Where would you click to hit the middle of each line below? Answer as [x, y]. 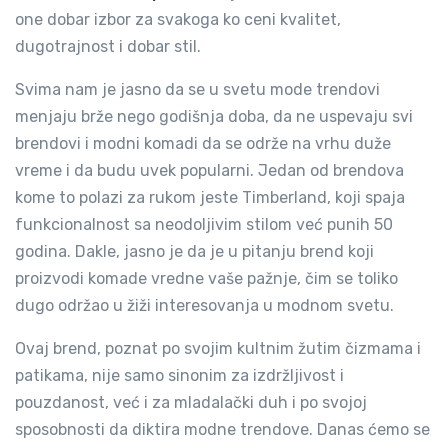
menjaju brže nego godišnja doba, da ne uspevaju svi [214, 116]
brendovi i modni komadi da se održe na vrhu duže [203, 143]
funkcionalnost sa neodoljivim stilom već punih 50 [204, 224]
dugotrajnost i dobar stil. [108, 46]
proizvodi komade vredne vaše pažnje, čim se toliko [206, 278]
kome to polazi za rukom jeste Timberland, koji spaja [210, 197]
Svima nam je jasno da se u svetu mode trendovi [197, 89]
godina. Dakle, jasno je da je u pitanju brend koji [194, 251]
